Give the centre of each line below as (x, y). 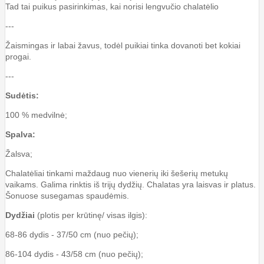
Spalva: (20, 134)
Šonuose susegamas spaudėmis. (67, 195)
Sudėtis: (22, 95)
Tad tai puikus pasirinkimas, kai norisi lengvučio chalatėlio (112, 6)
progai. (18, 56)
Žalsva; (19, 154)
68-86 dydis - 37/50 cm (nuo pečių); (72, 234)
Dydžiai (21, 215)
